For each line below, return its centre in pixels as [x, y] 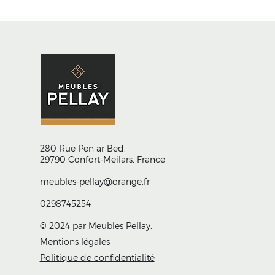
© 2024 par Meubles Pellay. [97, 226]
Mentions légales [75, 242]
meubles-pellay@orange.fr [95, 181]
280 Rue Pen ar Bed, [83, 148]
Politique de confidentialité [97, 258]
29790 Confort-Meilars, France [102, 159]
